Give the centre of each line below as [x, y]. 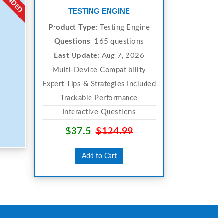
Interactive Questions [99, 112]
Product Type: [73, 27]
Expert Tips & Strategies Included [99, 84]
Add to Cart [99, 156]
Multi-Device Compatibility [99, 70]
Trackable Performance [99, 98]
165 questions [118, 41]
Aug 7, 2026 [122, 55]
